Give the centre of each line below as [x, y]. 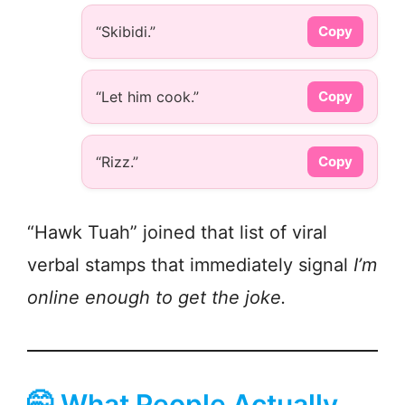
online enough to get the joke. [157, 298]
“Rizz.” [117, 162]
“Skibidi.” [126, 32]
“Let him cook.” [147, 97]
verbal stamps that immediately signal [190, 265]
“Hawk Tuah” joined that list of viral [177, 233]
